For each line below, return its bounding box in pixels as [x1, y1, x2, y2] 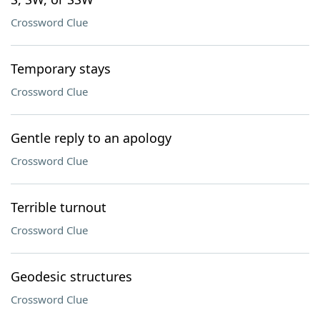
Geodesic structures [11, 268, 132, 285]
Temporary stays [11, 60, 111, 77]
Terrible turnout [11, 199, 106, 216]
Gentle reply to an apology [11, 129, 171, 146]
